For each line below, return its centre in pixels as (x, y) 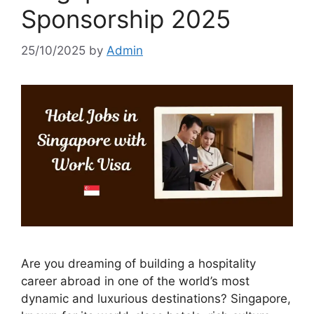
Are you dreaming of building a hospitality (138, 263)
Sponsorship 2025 (126, 19)
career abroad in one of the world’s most (135, 281)
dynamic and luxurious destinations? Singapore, (156, 298)
